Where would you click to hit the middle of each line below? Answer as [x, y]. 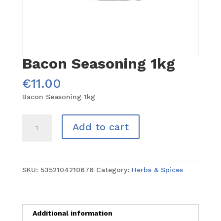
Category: [114, 170]
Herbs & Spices [157, 170]
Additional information [72, 213]
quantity [36, 154]
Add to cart [100, 127]
